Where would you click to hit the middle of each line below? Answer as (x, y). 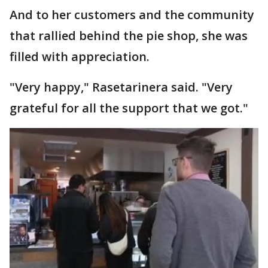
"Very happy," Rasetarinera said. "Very (121, 87)
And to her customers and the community (132, 15)
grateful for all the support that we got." (130, 108)
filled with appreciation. (81, 57)
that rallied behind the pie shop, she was (129, 36)
